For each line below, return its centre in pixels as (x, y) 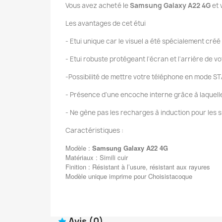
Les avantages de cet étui (106, 24)
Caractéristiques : (95, 131)
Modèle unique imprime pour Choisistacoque (129, 176)
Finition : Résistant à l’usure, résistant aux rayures (138, 167)
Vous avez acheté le (98, 6)
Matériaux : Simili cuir (97, 158)
